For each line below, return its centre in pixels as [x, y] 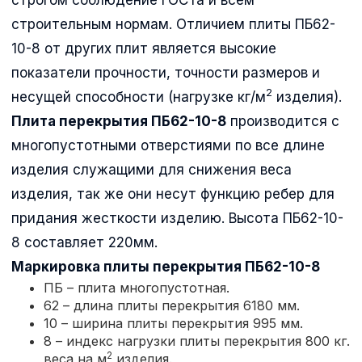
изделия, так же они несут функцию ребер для [173, 194]
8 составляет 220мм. [84, 242]
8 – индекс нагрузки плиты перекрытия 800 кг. [197, 341]
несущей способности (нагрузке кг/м [139, 97]
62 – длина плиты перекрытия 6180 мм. [172, 305]
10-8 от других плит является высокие [144, 48]
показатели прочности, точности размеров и [166, 72]
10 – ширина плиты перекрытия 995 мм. [173, 323]
